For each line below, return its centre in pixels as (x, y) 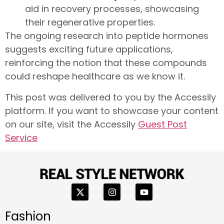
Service (21, 137)
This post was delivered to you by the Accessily (110, 97)
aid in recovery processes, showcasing (112, 9)
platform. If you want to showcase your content (112, 110)
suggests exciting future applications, (89, 49)
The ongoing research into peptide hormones (107, 36)
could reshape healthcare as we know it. (95, 76)
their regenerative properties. (90, 22)
